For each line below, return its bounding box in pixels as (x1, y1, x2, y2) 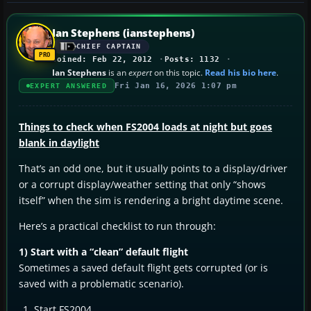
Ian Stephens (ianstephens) (52, 25, 195, 40)
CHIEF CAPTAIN (76, 42, 142, 51)
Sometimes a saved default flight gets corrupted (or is (19, 260, 268, 274)
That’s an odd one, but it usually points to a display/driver (19, 161, 287, 175)
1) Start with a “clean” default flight (19, 244, 188, 258)
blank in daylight (19, 135, 99, 149)
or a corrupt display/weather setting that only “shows (19, 177, 266, 191)
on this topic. (152, 66, 205, 78)
